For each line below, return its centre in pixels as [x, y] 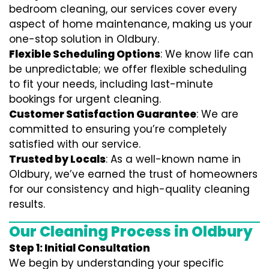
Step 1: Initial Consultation [80, 248]
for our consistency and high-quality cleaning [129, 189]
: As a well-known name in [173, 159]
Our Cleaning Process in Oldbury [131, 231]
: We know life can [207, 54]
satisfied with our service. [75, 144]
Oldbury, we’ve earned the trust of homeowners [133, 174]
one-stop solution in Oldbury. [84, 39]
